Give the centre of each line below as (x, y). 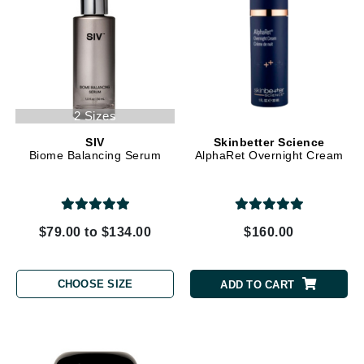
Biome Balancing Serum (95, 155)
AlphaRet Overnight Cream (269, 155)
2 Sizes (95, 115)
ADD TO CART (258, 285)
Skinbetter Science (269, 142)
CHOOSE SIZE (95, 284)
